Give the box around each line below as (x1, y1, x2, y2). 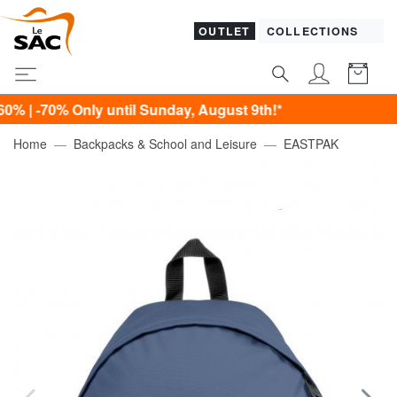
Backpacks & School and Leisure (74, 134, 257, 152)
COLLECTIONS (266, 23, 362, 40)
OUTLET (198, 23, 251, 40)
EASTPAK (284, 134, 339, 152)
